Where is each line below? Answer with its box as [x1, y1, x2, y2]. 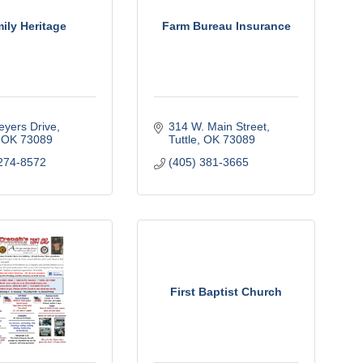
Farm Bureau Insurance [161, 19, 291, 32]
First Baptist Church [170, 284, 282, 298]
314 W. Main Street [168, 120, 267, 133]
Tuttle [168, 133, 197, 146]
